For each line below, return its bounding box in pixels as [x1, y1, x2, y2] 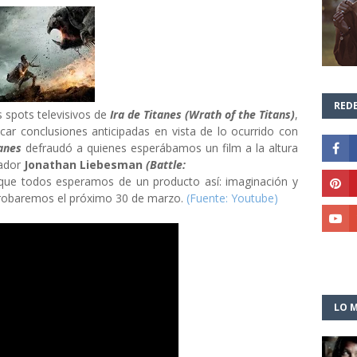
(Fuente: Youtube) [186, 190, 278, 206]
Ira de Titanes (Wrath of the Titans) [110, 107, 295, 122]
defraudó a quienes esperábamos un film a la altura [22, 140, 298, 155]
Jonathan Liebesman [24, 157, 146, 172]
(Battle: [146, 157, 186, 172]
